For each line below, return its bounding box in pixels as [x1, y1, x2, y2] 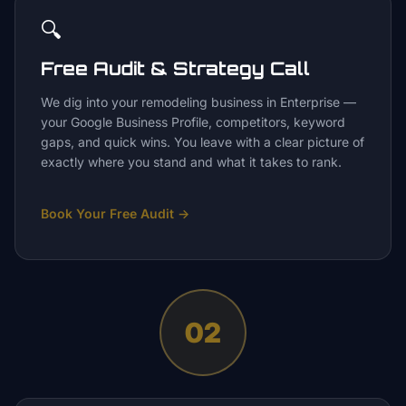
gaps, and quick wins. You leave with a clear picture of [41, 134, 364, 150]
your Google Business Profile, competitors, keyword [41, 114, 345, 130]
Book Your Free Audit [41, 206, 174, 221]
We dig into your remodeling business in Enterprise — [41, 94, 356, 110]
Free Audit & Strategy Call [41, 57, 310, 80]
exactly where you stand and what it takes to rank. [41, 154, 342, 169]
